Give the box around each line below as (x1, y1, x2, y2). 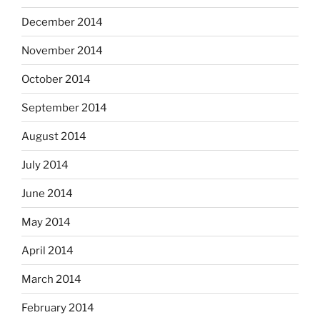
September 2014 (21, 101, 107, 114)
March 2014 (21, 272, 81, 286)
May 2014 (21, 215, 71, 229)
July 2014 (21, 158, 69, 171)
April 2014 (21, 244, 74, 257)
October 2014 (21, 72, 91, 86)
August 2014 (21, 129, 86, 143)
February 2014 (21, 301, 94, 314)
